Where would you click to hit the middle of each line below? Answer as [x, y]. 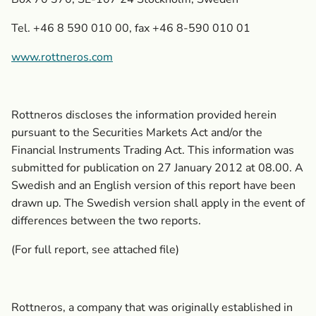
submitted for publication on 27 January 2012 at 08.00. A [157, 168]
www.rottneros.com [62, 57]
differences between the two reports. [106, 221]
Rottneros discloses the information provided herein [144, 115]
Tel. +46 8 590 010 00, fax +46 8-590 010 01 [131, 28]
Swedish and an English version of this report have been [153, 186]
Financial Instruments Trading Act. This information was [153, 150]
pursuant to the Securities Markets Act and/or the [137, 133]
